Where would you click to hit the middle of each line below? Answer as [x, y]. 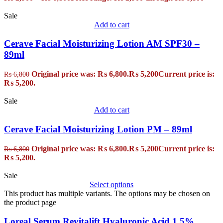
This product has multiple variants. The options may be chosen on [107, 193]
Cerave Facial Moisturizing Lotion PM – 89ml [98, 129]
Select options [111, 184]
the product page [30, 202]
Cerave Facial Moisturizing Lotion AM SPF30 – [102, 44]
